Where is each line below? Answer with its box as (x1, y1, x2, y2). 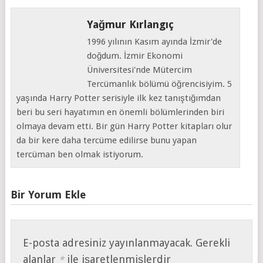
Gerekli (195, 236, 231, 249)
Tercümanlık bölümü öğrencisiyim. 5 (87, 78, 232, 89)
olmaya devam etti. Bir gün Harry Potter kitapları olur (16, 120, 232, 131)
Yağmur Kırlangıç (87, 18, 174, 31)
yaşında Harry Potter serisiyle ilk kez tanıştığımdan (16, 92, 221, 103)
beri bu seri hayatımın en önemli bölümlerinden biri (16, 106, 225, 117)
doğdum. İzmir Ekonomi (87, 50, 183, 61)
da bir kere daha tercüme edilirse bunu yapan (16, 134, 197, 146)
